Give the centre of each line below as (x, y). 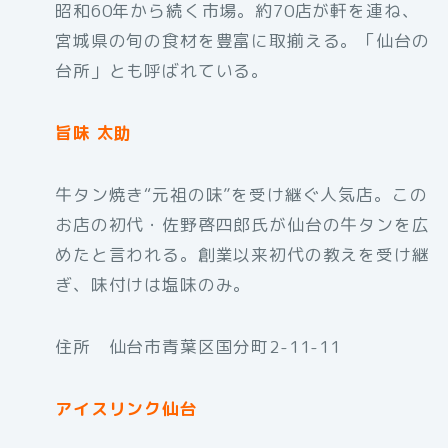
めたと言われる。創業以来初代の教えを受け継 (242, 254)
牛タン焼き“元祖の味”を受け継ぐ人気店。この (241, 194)
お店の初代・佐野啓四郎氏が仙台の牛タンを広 (242, 224)
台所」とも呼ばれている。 (162, 70)
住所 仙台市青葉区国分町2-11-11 (198, 346)
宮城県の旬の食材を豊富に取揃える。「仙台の (242, 40)
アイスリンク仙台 (126, 408)
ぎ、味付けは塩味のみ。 (153, 284)
